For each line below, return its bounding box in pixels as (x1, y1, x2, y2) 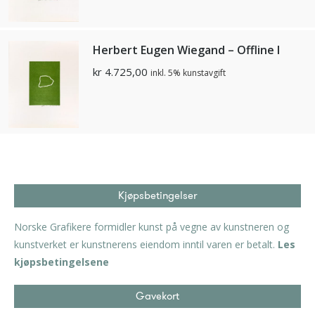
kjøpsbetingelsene (14, 255, 109, 269)
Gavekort (136, 288, 179, 304)
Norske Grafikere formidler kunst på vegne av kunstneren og (14, 220, 289, 233)
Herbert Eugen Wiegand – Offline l (93, 42, 280, 58)
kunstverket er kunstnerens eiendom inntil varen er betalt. (14, 238, 278, 251)
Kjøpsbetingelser (118, 188, 197, 203)
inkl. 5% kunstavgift (150, 67, 226, 79)
